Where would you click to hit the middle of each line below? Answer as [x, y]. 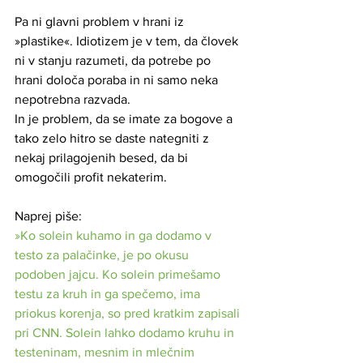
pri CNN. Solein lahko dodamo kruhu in [126, 332]
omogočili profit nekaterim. [91, 177]
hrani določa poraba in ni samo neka [118, 79]
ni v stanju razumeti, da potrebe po [114, 60]
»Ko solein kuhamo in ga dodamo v [115, 235]
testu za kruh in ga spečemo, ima [109, 293]
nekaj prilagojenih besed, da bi [103, 157]
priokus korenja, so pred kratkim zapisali [129, 313]
